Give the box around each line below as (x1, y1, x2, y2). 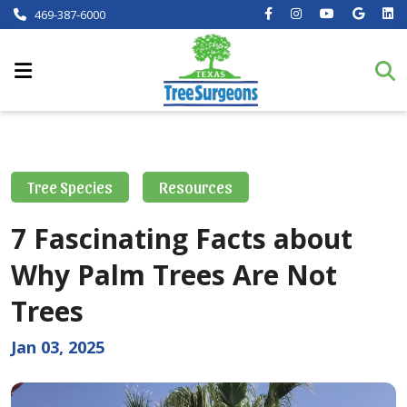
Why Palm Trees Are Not (11, 256, 337, 293)
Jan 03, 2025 (11, 336, 104, 358)
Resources (159, 177, 233, 196)
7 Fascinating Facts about (11, 220, 352, 257)
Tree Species (27, 177, 113, 196)
